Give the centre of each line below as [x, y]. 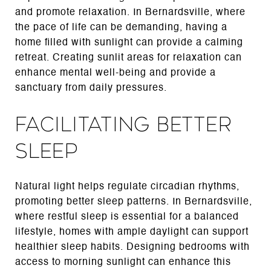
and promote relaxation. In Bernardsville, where [130, 12]
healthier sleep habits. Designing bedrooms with [132, 247]
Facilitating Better [124, 124]
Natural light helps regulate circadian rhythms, [127, 187]
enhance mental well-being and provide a [116, 73]
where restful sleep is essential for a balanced [127, 217]
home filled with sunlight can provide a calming [129, 43]
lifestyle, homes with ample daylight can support [132, 232]
